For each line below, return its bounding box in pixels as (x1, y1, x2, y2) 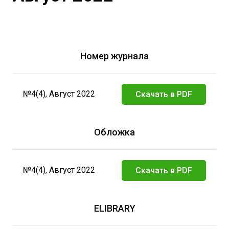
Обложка (94, 126, 135, 138)
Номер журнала (80, 50, 149, 61)
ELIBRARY (94, 202, 135, 214)
